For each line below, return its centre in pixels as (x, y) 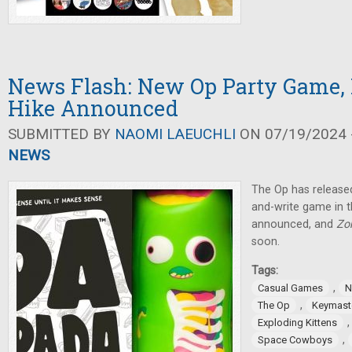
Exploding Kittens (297, 323)
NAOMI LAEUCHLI (175, 134)
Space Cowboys (295, 340)
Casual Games (290, 288)
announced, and (294, 224)
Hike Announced (93, 108)
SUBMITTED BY (61, 134)
